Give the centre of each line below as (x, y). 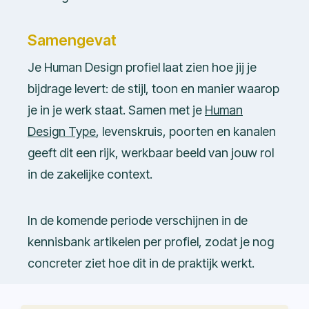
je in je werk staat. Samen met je (116, 110)
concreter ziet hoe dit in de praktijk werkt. (141, 263)
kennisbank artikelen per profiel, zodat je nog (151, 242)
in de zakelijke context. (90, 175)
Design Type (62, 132)
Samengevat (72, 40)
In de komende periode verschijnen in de (138, 221)
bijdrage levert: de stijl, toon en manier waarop (153, 89)
